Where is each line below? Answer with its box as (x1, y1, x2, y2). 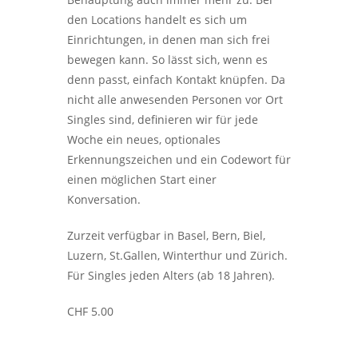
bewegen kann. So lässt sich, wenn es (67, 52, 268, 67)
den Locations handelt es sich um (67, 12, 247, 27)
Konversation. (67, 192, 141, 207)
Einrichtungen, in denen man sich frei (67, 32, 270, 47)
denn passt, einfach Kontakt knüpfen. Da (67, 72, 285, 87)
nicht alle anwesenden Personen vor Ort (67, 92, 283, 107)
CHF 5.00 (67, 304, 113, 319)
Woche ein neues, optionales (67, 132, 221, 147)
